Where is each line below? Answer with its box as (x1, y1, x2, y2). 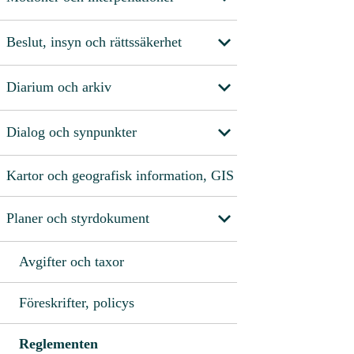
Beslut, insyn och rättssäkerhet (6, 34, 182, 51)
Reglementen (19, 335, 98, 352)
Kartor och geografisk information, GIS (6, 167, 234, 183)
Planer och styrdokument (6, 210, 149, 227)
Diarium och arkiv (6, 79, 111, 96)
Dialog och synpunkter (6, 124, 137, 141)
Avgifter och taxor (19, 253, 124, 269)
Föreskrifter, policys (19, 294, 134, 311)
